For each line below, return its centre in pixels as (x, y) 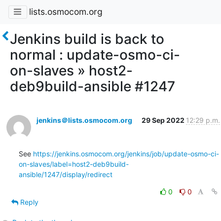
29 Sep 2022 (164, 120)
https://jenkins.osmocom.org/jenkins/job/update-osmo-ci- (126, 153)
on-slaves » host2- (71, 70)
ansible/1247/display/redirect (65, 174)
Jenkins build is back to (87, 39)
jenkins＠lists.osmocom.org (84, 120)
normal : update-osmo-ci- (95, 55)
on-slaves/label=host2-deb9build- (74, 164)
